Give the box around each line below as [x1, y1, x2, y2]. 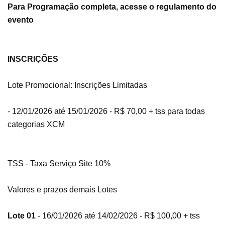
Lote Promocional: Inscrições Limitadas [8, 81, 147, 90]
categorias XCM [8, 120, 65, 129]
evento [8, 16, 34, 25]
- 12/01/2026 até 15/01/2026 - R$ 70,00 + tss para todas [8, 107, 205, 116]
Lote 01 [8, 211, 36, 220]
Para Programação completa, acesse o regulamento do [8, 3, 216, 12]
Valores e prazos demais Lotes [8, 185, 119, 194]
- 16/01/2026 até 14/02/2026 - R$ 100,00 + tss [36, 211, 200, 220]
